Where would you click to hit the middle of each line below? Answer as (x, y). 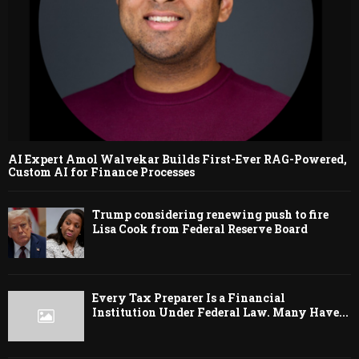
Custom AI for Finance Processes (101, 171)
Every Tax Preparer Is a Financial (189, 298)
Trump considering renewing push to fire (210, 214)
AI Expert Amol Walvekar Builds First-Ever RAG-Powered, (177, 159)
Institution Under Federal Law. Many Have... (220, 313)
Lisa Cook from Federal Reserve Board (200, 228)
